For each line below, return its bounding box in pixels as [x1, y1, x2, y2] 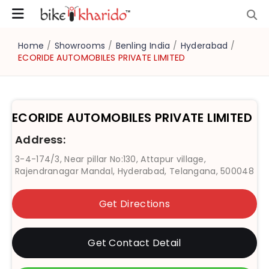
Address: [15, 132, 66, 147]
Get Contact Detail [88, 236, 181, 250]
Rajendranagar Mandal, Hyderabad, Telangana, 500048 [15, 165, 254, 177]
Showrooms [54, 40, 106, 52]
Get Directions [98, 197, 171, 211]
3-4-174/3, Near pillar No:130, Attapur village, [15, 153, 207, 165]
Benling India [115, 40, 171, 52]
